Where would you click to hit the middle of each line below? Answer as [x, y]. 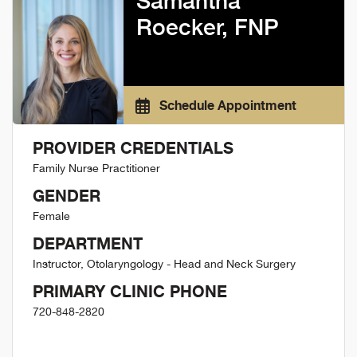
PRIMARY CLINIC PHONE [130, 292]
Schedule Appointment [226, 106]
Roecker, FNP [207, 27]
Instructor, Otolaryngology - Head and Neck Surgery [164, 264]
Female [51, 216]
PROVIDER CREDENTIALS [133, 148]
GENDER [67, 196]
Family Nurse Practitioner [96, 169]
